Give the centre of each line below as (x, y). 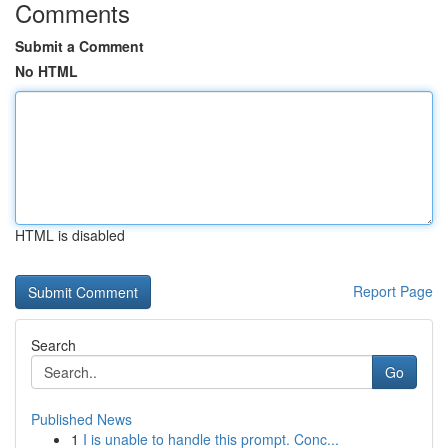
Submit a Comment (79, 46)
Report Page (393, 291)
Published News (81, 419)
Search (53, 345)
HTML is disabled (70, 235)
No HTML (46, 71)
